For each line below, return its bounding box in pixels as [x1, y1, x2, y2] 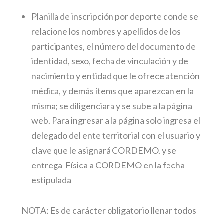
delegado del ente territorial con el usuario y [31, 130, 201, 141]
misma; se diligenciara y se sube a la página [31, 100, 193, 111]
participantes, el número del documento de [31, 41, 196, 52]
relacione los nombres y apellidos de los [31, 26, 181, 37]
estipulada [31, 174, 72, 186]
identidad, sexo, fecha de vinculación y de [31, 55, 189, 67]
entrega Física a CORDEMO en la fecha [31, 160, 185, 171]
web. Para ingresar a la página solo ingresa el [31, 115, 201, 126]
